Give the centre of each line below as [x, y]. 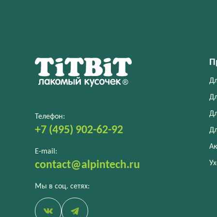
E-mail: [46, 152]
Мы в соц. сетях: [62, 186]
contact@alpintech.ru [87, 165]
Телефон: [50, 117]
